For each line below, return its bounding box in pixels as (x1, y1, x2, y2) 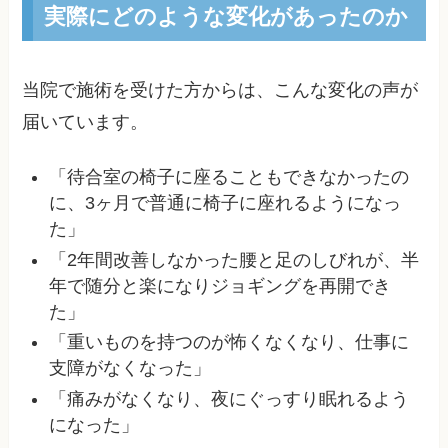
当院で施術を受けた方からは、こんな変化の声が (22, 79, 419, 100)
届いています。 (22, 111, 149, 132)
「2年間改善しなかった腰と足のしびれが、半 (49, 249, 420, 270)
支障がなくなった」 (49, 358, 212, 379)
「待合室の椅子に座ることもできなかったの (49, 167, 410, 188)
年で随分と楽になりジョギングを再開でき (49, 275, 392, 296)
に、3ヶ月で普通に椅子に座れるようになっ (49, 193, 402, 214)
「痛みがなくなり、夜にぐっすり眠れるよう (49, 388, 410, 409)
